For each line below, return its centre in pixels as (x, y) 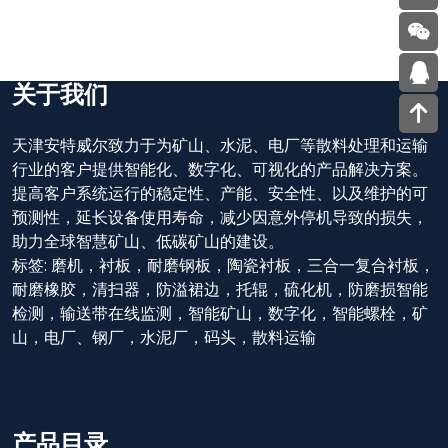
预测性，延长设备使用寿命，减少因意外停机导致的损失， (220, 217)
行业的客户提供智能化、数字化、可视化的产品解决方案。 (220, 169)
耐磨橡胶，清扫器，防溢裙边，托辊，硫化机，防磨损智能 (220, 289)
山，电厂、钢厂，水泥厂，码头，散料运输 (164, 337)
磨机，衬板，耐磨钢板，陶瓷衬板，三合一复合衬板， (243, 265)
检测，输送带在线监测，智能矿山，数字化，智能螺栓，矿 (220, 313)
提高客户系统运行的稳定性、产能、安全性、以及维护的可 (220, 193)
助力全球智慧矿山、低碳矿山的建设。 (148, 241)
